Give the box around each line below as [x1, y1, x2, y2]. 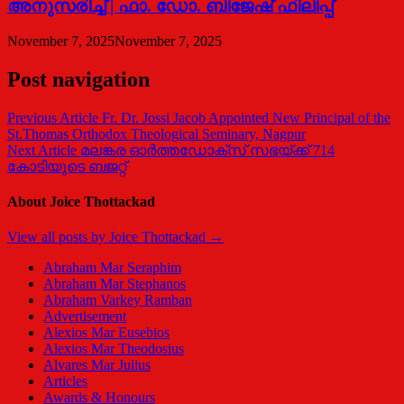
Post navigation [7, 67, 150, 91]
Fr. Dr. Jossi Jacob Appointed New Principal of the [102, 109, 390, 125]
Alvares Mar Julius [43, 357, 151, 373]
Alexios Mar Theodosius [43, 341, 184, 357]
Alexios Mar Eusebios [43, 325, 170, 341]
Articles [43, 373, 87, 390]
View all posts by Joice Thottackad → [7, 229, 224, 245]
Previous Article [7, 109, 98, 125]
